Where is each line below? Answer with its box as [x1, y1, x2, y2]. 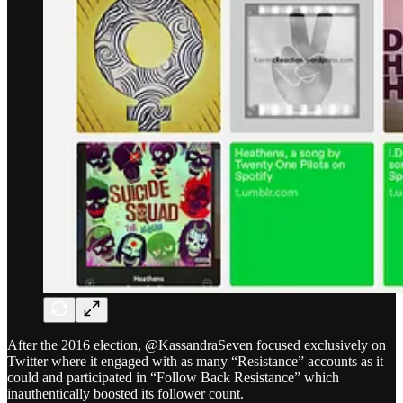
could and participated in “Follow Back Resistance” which [7, 370, 339, 386]
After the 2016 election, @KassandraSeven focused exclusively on [7, 337, 386, 354]
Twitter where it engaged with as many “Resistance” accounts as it [7, 354, 383, 370]
